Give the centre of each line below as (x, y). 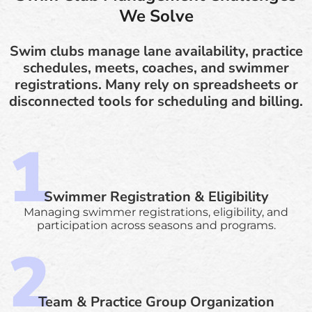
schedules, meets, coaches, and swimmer (156, 68)
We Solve (156, 16)
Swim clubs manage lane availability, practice (156, 51)
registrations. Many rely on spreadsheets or (156, 84)
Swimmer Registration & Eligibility (156, 196)
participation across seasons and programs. (156, 225)
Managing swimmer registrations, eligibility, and (156, 212)
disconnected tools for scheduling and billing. (156, 101)
